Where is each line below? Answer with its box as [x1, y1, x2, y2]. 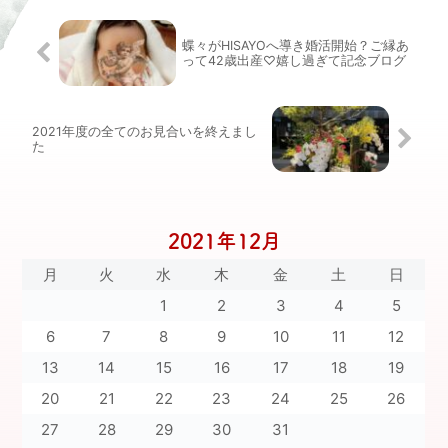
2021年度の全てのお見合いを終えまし [32, 124, 258, 140]
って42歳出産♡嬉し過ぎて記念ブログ [182, 53, 407, 69]
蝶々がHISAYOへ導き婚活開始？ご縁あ [182, 38, 410, 54]
